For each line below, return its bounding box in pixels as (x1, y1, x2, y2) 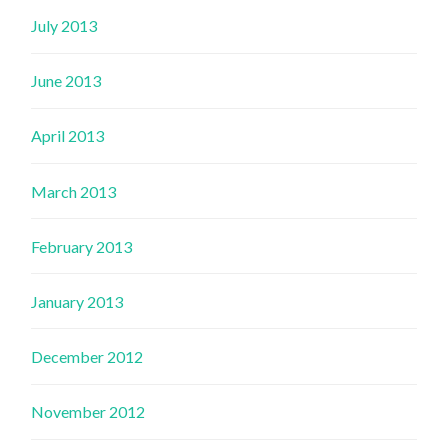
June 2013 (31, 71, 102, 91)
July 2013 (31, 15, 98, 35)
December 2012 (31, 347, 144, 367)
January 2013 (31, 291, 124, 311)
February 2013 (31, 236, 133, 256)
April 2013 (31, 126, 105, 146)
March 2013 (31, 181, 117, 201)
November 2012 (31, 402, 146, 422)
